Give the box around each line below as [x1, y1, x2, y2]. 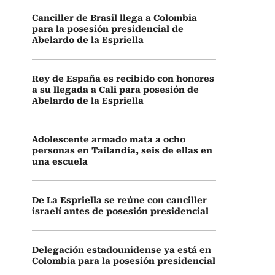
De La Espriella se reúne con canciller [32, 195, 207, 205]
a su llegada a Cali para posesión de [32, 85, 199, 95]
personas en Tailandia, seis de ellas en [32, 145, 212, 155]
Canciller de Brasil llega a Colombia [32, 13, 197, 23]
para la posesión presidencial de [32, 24, 184, 34]
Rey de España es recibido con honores [32, 74, 214, 83]
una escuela [32, 157, 88, 166]
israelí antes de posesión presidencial [32, 206, 209, 216]
